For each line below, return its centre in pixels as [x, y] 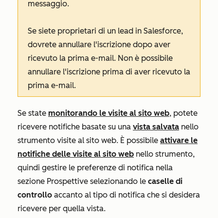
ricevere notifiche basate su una [75, 127]
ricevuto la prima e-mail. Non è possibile [100, 58]
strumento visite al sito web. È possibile [89, 141]
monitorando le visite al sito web [109, 113]
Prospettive [66, 182]
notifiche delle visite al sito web [76, 154]
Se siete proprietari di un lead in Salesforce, [105, 31]
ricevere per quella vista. [62, 209]
